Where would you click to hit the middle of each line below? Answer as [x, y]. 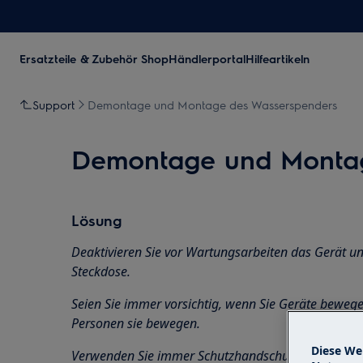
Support [53, 105]
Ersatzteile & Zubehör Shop [94, 58]
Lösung [96, 220]
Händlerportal [207, 58]
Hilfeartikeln [278, 58]
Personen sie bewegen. [136, 323]
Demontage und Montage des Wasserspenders [212, 105]
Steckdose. [101, 271]
